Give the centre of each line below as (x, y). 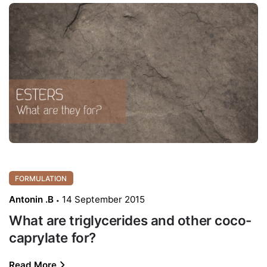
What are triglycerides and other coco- (130, 221)
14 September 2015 (103, 200)
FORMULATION (41, 178)
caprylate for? (52, 238)
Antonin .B (31, 200)
